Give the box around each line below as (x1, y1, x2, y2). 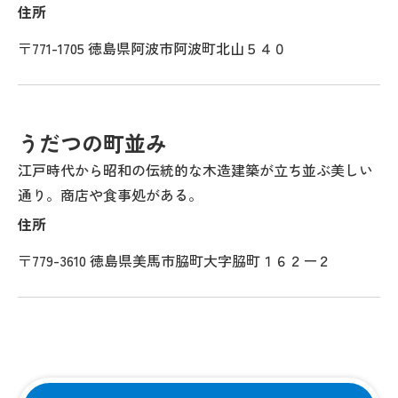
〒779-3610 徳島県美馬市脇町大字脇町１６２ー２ (18, 250, 331, 271)
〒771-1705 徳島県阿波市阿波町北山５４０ (18, 37, 287, 59)
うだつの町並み (18, 127, 167, 158)
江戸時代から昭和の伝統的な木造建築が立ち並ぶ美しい (18, 159, 373, 180)
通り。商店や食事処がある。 (18, 184, 203, 205)
